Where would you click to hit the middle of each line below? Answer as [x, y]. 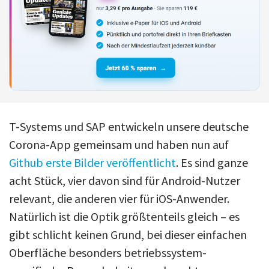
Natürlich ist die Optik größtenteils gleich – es [124, 217]
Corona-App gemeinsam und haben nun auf [119, 145]
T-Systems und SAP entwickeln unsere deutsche [129, 127]
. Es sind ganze [212, 163]
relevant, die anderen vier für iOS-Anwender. [119, 199]
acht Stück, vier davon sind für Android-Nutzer [125, 181]
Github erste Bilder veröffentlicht [92, 163]
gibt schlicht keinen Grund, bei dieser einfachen [128, 235]
